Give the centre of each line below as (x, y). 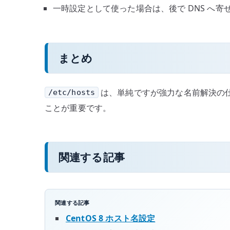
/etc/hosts (72, 92)
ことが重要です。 (78, 108)
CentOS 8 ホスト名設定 (110, 218)
